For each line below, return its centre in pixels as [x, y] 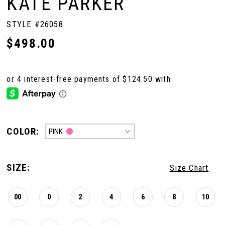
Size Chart [189, 168]
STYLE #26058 [35, 24]
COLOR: [23, 131]
